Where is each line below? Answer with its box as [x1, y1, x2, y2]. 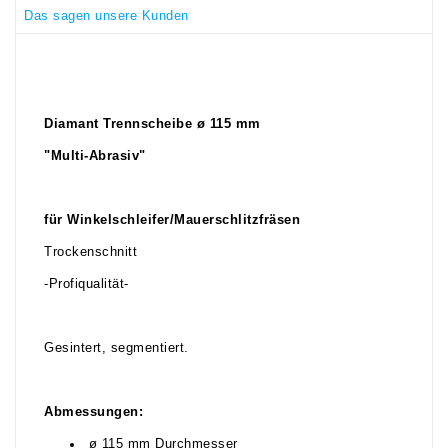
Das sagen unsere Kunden [24, 8, 189, 23]
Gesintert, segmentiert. [44, 341, 189, 356]
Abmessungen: [44, 405, 143, 420]
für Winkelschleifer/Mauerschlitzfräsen [44, 213, 300, 228]
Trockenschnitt [44, 245, 137, 260]
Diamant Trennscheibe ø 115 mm [44, 117, 261, 132]
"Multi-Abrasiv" [44, 149, 146, 164]
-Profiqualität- [44, 277, 129, 292]
